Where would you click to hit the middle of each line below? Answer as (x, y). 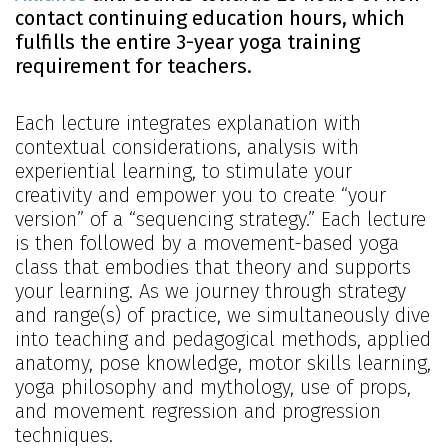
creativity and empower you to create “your (200, 195)
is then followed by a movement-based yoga (207, 243)
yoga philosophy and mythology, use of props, (213, 387)
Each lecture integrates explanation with (188, 123)
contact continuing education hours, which (210, 18)
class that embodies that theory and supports (213, 267)
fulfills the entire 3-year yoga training (187, 42)
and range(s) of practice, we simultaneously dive (222, 315)
